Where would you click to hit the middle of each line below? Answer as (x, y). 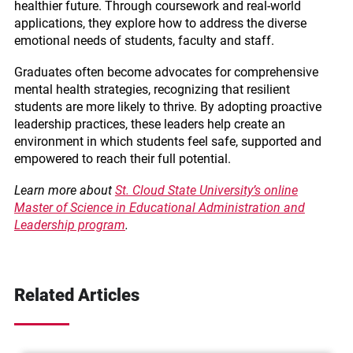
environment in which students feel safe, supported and (167, 141)
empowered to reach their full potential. (122, 159)
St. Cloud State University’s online (206, 190)
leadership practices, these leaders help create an (149, 124)
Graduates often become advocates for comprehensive (166, 72)
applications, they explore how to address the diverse (160, 23)
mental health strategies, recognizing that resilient (152, 89)
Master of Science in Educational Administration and (159, 208)
